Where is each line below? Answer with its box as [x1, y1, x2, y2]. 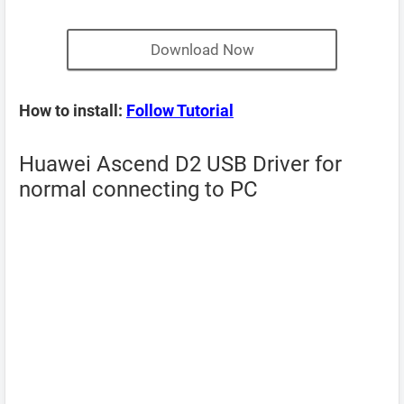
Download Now [150, 41, 254, 59]
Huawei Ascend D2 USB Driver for [19, 151, 342, 177]
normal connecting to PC [19, 177, 258, 202]
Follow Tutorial [126, 101, 234, 120]
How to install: [19, 101, 126, 120]
